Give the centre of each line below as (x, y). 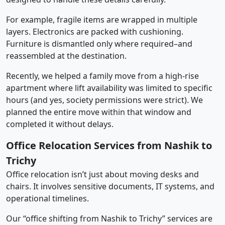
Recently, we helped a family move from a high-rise (102, 76)
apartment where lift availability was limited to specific (109, 88)
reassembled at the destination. (66, 55)
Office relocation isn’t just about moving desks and (102, 174)
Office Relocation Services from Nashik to (109, 145)
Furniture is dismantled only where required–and (99, 43)
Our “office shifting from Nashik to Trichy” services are (109, 218)
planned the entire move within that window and (99, 112)
